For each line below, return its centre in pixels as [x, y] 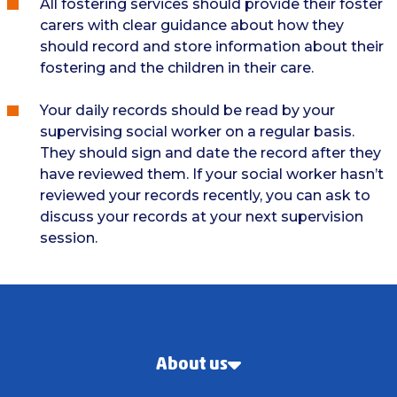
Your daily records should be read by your [187, 110]
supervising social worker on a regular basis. [197, 132]
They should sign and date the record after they [210, 153]
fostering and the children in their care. [176, 68]
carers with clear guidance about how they [191, 25]
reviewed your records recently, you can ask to [205, 195]
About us [191, 364]
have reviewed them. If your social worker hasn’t [211, 174]
